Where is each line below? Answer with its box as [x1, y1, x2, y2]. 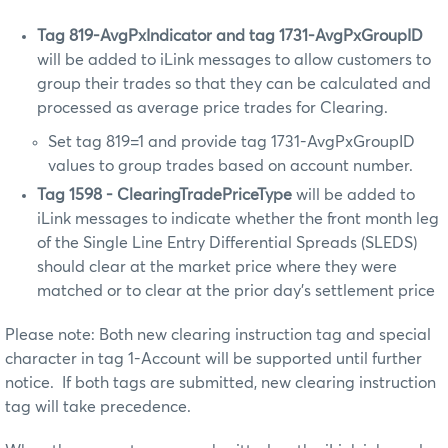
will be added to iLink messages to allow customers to [37, 52, 431, 69]
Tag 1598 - [37, 187, 113, 204]
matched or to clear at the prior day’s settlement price [37, 283, 435, 300]
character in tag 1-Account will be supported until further [5, 351, 422, 368]
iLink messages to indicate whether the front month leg [37, 211, 439, 228]
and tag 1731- [216, 28, 315, 45]
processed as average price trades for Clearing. [37, 100, 388, 117]
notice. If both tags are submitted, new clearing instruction [5, 375, 436, 392]
